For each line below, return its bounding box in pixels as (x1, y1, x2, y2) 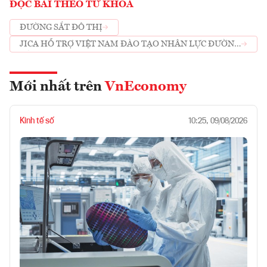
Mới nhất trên (10, 79, 105, 94)
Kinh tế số (20, 116, 54, 125)
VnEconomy (105, 79, 187, 94)
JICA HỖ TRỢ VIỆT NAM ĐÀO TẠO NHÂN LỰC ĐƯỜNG (20, 40, 240, 49)
